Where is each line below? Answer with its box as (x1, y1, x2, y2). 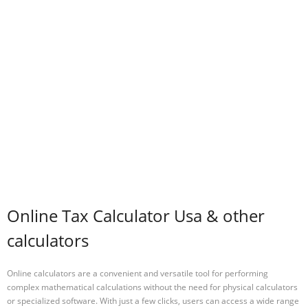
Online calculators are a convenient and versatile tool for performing (7, 267, 268, 279)
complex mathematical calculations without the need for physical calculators (7, 280, 298, 293)
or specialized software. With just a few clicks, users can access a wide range (7, 294, 299, 307)
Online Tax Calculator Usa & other (7, 204, 265, 228)
